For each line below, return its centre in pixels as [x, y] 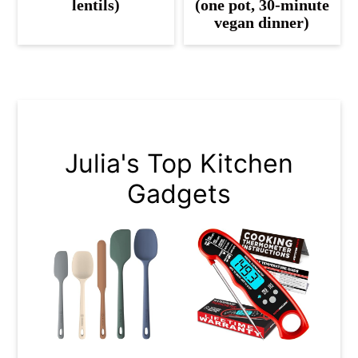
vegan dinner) [262, 23]
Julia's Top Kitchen [179, 164]
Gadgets [179, 194]
